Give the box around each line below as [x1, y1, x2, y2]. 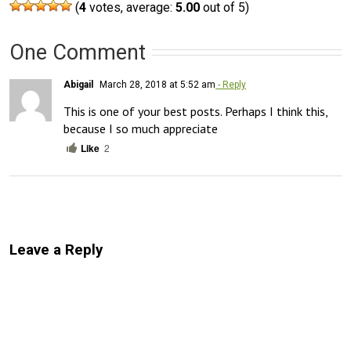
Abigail [63, 78, 93, 90]
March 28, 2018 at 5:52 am [97, 78, 215, 90]
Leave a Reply [9, 241, 103, 259]
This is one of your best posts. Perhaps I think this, [63, 103, 327, 119]
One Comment [9, 39, 146, 65]
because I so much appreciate [63, 120, 218, 136]
